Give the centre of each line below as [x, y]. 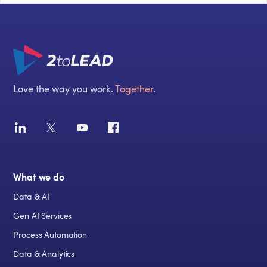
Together [134, 89]
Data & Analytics [44, 254]
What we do [39, 178]
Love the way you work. [64, 89]
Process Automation [50, 235]
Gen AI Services [43, 216]
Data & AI [32, 197]
